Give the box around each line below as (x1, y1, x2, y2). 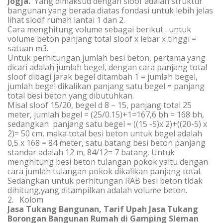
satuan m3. (7, 43, 48, 54)
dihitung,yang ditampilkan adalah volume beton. (7, 185, 187, 196)
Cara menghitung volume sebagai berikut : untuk (7, 24, 191, 35)
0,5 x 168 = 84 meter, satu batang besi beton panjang (7, 137, 206, 148)
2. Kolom (7, 194, 43, 205)
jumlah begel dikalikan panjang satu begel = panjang (7, 81, 205, 92)
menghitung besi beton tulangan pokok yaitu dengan (7, 156, 208, 167)
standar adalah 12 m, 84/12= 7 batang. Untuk (7, 147, 175, 158)
